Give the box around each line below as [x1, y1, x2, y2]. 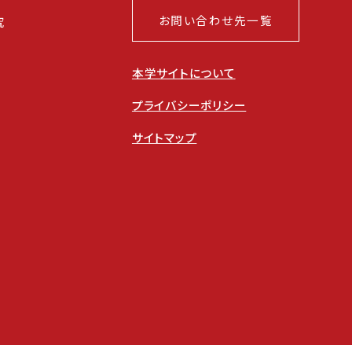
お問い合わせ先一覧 [158, 12, 273, 29]
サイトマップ [131, 129, 197, 146]
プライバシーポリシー [131, 97, 247, 114]
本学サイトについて [131, 64, 236, 82]
